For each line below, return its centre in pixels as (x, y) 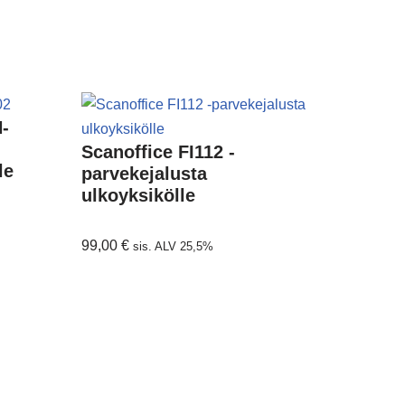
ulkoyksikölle (139, 195)
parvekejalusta (145, 174)
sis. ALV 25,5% (174, 246)
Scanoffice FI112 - (159, 152)
